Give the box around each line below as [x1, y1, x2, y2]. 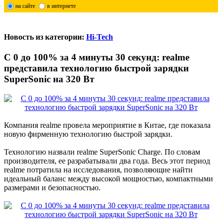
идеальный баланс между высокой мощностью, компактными [4, 174, 213, 183]
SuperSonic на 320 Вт [4, 74, 94, 85]
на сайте [15, 2, 35, 9]
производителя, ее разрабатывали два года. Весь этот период [4, 157, 210, 166]
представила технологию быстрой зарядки [4, 63, 189, 74]
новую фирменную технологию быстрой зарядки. [4, 130, 172, 139]
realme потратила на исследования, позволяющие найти [4, 166, 193, 174]
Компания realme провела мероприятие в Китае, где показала [4, 121, 211, 130]
